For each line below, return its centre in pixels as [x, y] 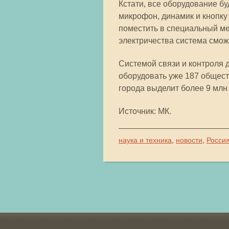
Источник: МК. [145, 111]
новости [189, 140]
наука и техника [145, 140]
